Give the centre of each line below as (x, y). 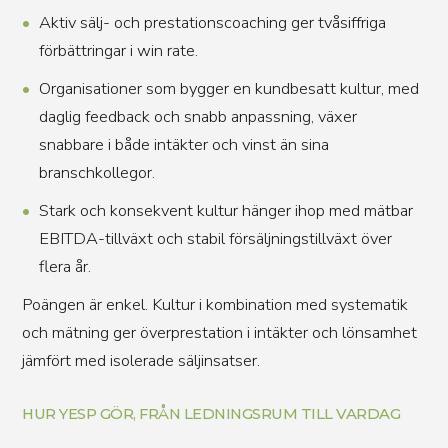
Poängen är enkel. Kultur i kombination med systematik (215, 304)
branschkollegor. (96, 172)
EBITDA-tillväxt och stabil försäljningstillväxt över (215, 238)
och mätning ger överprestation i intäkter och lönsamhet (220, 332)
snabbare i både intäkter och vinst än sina (183, 144)
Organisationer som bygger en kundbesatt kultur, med (228, 88)
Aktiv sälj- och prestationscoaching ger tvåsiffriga (212, 22)
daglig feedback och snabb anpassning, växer (197, 116)
